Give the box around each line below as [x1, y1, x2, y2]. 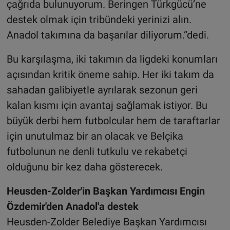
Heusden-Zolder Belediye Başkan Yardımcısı [6, 216, 207, 228]
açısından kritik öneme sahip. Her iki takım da [6, 68, 214, 81]
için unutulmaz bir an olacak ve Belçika [6, 130, 183, 143]
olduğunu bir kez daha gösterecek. [6, 161, 163, 174]
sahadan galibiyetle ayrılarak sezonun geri [6, 84, 198, 97]
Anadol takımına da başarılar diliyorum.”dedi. [6, 29, 209, 42]
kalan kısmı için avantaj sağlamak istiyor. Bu [6, 99, 207, 112]
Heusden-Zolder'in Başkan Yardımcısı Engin [6, 185, 205, 198]
